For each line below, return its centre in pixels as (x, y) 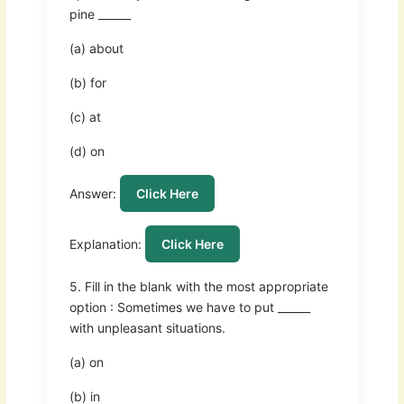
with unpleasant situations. (147, 327)
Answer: (94, 193)
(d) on (87, 151)
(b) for (87, 82)
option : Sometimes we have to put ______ (189, 307)
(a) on (86, 362)
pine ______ (100, 14)
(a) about (96, 48)
